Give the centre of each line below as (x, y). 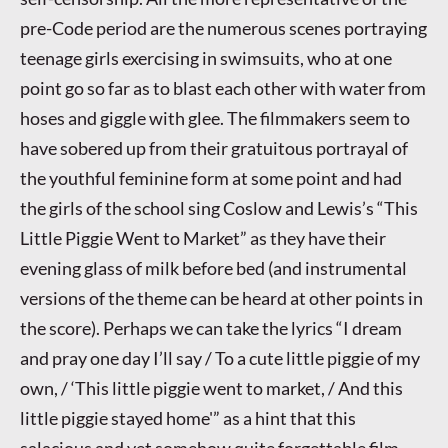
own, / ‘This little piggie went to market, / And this (211, 388)
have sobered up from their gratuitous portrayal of (214, 148)
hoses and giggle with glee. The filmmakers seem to (215, 118)
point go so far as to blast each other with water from (223, 88)
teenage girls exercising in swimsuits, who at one (206, 58)
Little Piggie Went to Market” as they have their (203, 238)
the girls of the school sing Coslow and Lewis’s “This (219, 208)
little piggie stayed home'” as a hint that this (188, 418)
